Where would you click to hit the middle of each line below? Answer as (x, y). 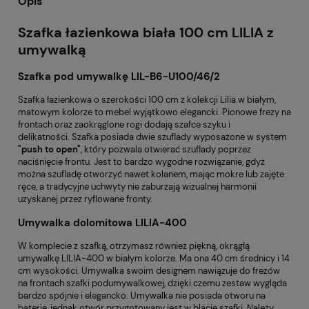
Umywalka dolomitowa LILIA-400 (102, 223)
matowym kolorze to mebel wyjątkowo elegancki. (120, 112)
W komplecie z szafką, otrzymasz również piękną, (119, 246)
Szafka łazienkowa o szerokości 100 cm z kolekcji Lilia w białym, (147, 100)
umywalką (52, 50)
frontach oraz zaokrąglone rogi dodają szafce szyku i (124, 125)
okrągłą (235, 246)
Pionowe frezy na (257, 112)
